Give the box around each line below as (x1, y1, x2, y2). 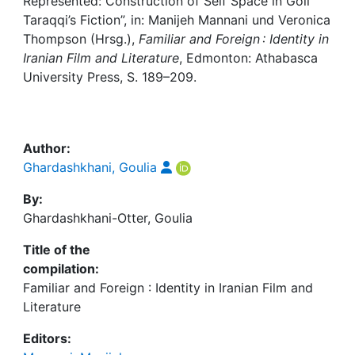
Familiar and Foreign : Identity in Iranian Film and (23, 280, 313, 296)
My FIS (45, 32, 100, 53)
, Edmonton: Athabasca (179, 50, 318, 66)
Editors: (23, 330, 71, 346)
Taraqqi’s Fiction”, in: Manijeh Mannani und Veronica (23, 12, 330, 28)
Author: (23, 140, 71, 156)
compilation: (23, 261, 99, 277)
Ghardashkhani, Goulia (23, 159, 157, 175)
